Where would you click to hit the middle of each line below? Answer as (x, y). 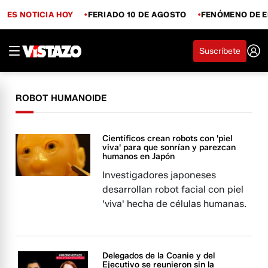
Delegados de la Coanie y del (159, 256)
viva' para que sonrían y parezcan (169, 147)
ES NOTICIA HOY (40, 14)
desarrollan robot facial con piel (173, 189)
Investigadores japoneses (159, 175)
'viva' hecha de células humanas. (175, 204)
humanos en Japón (139, 156)
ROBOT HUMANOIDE (61, 98)
